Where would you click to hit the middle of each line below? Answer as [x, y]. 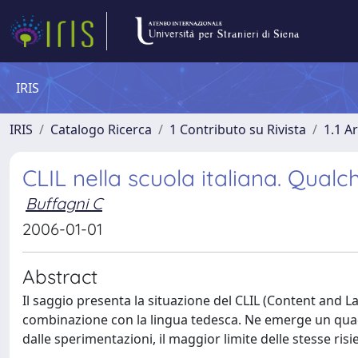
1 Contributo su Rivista [238, 129]
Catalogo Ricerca [101, 129]
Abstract [60, 276]
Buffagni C [64, 203]
